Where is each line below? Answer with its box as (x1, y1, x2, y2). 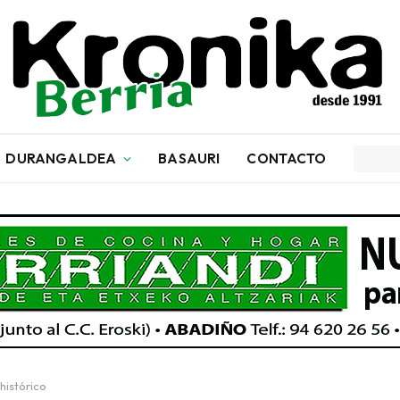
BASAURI (158, 149, 221, 167)
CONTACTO (246, 149, 327, 167)
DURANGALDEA (5, 149, 117, 167)
